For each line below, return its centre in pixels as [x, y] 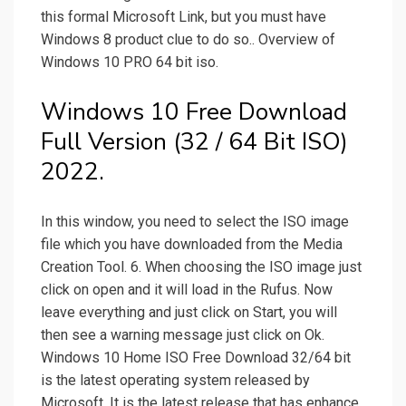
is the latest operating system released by [175, 381]
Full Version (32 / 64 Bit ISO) [194, 142]
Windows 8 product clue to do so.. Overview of [188, 40]
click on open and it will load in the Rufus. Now [187, 290]
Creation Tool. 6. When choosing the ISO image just [201, 267]
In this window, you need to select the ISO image [195, 222]
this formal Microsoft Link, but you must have [184, 17]
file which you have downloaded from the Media [192, 245]
